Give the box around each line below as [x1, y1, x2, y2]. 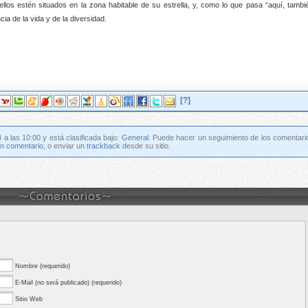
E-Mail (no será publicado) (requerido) [15, 279, 122, 286]
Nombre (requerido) [15, 263, 70, 269]
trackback [87, 142, 120, 150]
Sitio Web [15, 296, 43, 302]
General [121, 133, 148, 142]
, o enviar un [43, 142, 87, 150]
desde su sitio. [120, 142, 170, 150]
